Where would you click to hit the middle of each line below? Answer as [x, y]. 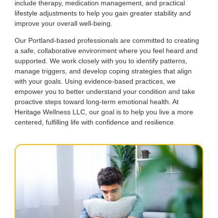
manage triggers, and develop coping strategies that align [103, 71]
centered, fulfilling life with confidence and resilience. [95, 122]
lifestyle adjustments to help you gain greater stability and [103, 13]
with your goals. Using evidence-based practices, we [95, 82]
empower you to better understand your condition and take [105, 92]
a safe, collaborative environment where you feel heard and [106, 51]
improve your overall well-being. [64, 23]
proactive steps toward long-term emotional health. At [97, 102]
